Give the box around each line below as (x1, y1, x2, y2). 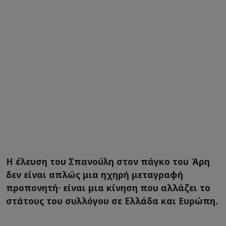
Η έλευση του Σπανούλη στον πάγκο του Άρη (6, 155, 210, 168)
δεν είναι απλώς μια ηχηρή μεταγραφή (6, 168, 183, 181)
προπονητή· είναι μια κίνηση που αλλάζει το (6, 182, 210, 194)
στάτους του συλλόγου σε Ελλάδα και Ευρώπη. (6, 195, 218, 207)
